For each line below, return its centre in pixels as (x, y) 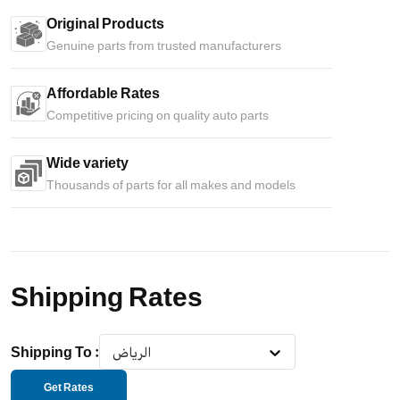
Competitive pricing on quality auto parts (158, 115)
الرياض (132, 353)
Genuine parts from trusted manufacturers (164, 45)
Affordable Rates (103, 93)
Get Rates (69, 387)
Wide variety (87, 162)
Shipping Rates (107, 296)
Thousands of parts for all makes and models (171, 184)
